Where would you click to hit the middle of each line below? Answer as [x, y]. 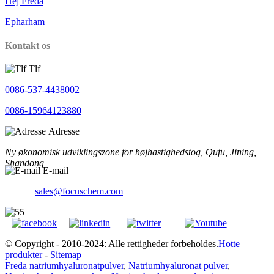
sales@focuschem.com [79, 191]
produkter [24, 255]
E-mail [56, 171]
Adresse [64, 131]
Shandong [24, 163]
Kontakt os [28, 45]
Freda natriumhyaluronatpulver [64, 266]
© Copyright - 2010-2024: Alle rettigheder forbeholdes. [112, 244]
